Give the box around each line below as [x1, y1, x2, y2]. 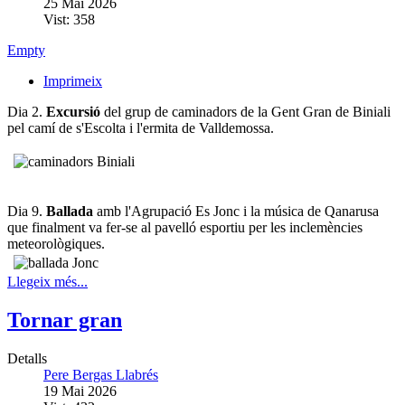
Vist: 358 [43, 11, 95, 27]
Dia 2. [7, 103, 46, 119]
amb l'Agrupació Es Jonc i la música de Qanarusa [93, 202, 379, 219]
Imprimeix [43, 72, 102, 89]
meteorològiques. [7, 235, 105, 251]
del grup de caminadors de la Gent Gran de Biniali [104, 103, 391, 119]
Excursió [46, 103, 104, 119]
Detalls [7, 350, 47, 366]
